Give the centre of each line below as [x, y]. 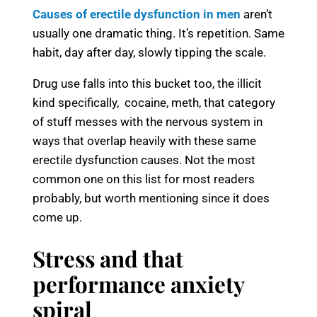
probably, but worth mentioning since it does [151, 198]
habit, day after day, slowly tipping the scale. [149, 53]
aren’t [257, 15]
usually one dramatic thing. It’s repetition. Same [158, 34]
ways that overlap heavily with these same [144, 141]
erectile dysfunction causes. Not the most [144, 160]
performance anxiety [138, 284]
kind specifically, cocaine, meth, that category [154, 103]
